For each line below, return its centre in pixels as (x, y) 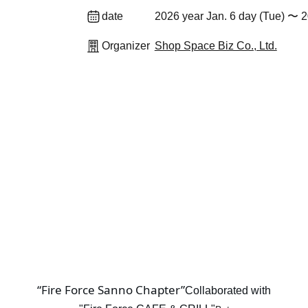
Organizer (126, 46)
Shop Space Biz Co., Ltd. (216, 46)
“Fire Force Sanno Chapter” (111, 290)
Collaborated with (228, 291)
